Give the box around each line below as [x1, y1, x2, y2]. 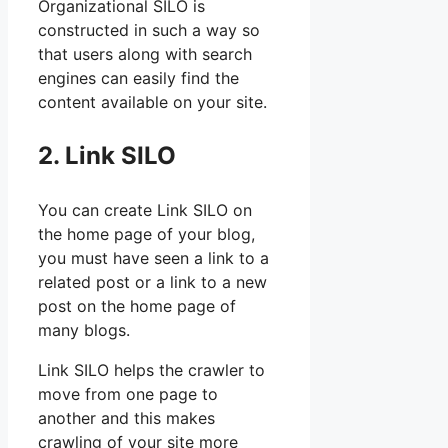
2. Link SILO [38, 141, 176, 171]
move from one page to [38, 384, 218, 405]
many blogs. [38, 320, 130, 341]
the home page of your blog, [38, 224, 255, 245]
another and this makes [38, 408, 215, 429]
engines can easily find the [38, 68, 239, 89]
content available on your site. [38, 92, 267, 113]
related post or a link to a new [38, 272, 267, 293]
